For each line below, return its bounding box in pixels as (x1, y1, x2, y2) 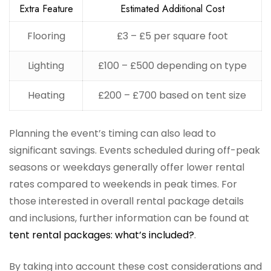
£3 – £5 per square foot (116, 29, 228, 44)
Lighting (28, 59, 64, 73)
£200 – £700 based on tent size (98, 88, 246, 103)
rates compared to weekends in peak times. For (9, 177, 237, 192)
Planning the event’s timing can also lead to (9, 126, 216, 141)
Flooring (27, 29, 65, 44)
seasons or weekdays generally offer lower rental (9, 160, 244, 175)
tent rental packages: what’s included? (9, 228, 194, 243)
